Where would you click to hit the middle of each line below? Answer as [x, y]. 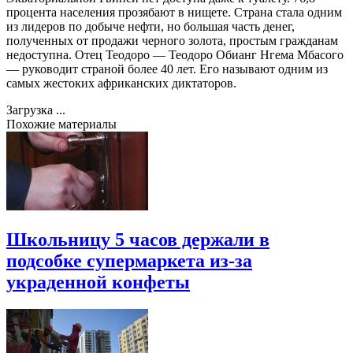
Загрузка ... [36, 110]
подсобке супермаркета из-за [129, 260]
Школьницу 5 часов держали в [138, 239]
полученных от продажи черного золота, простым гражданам [172, 40]
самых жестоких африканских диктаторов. [121, 83]
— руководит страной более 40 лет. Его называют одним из [167, 69]
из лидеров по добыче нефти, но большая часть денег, [150, 26]
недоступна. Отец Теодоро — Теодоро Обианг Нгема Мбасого [175, 54]
